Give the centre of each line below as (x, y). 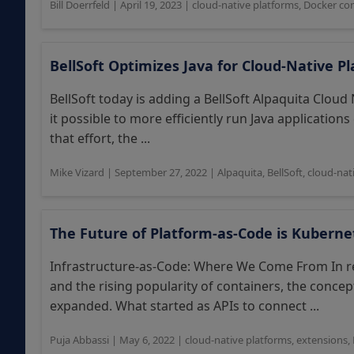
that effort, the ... (100, 138)
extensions (322, 340)
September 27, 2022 (161, 172)
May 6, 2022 (147, 340)
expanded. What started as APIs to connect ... (185, 306)
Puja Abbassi (79, 340)
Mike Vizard (77, 172)
